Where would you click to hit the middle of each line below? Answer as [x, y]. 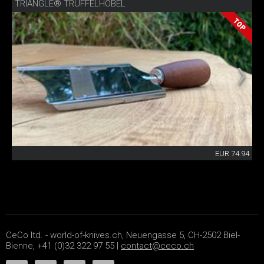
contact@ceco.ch [157, 246]
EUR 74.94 [232, 154]
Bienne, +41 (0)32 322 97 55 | [63, 246]
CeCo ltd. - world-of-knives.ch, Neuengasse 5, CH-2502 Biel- [123, 235]
